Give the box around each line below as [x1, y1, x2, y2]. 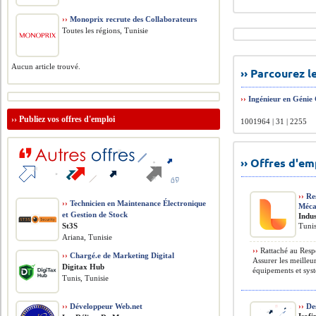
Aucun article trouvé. [11, 62, 81, 71]
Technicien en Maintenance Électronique [68, 199, 207, 207]
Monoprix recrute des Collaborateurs [68, 15, 197, 23]
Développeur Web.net [68, 302, 143, 310]
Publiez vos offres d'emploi [19, 114, 116, 124]
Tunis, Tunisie [62, 274, 109, 282]
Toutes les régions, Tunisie [62, 26, 149, 35]
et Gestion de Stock [62, 210, 128, 219]
